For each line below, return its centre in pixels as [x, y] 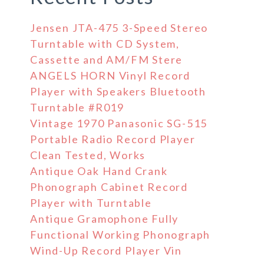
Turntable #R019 [77, 107]
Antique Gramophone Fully [105, 219]
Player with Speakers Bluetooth [118, 91]
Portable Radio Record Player [113, 139]
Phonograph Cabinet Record [109, 187]
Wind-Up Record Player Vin [106, 250]
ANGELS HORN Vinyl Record [110, 75]
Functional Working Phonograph [121, 235]
